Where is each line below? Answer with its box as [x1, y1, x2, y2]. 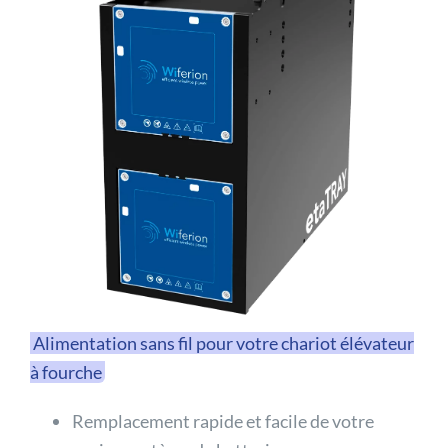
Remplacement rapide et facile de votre [72, 409, 375, 432]
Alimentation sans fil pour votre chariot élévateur [33, 331, 414, 354]
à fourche [30, 360, 102, 383]
